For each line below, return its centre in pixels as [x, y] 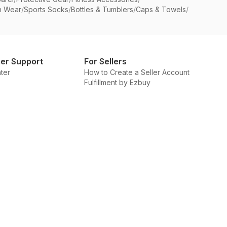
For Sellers [105, 61]
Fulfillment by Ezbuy [117, 82]
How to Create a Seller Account [137, 72]
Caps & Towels [161, 9]
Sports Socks [46, 9]
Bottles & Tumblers [102, 9]
